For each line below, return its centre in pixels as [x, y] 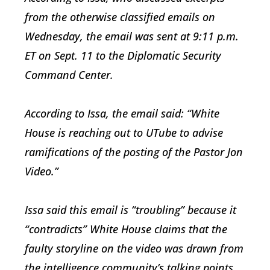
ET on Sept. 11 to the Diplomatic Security [123, 55]
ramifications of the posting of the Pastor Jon [134, 152]
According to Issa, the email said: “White [122, 113]
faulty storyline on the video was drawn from [134, 248]
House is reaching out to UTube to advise [124, 133]
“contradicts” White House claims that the [126, 229]
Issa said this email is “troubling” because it [130, 210]
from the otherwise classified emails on [120, 17]
